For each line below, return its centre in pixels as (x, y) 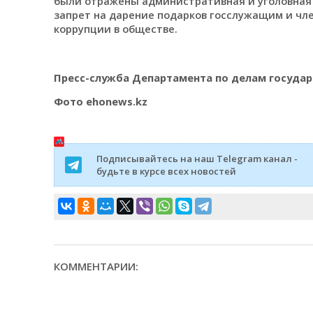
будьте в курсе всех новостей (166, 172)
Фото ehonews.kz (100, 102)
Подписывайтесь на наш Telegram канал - (197, 159)
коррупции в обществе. (115, 29)
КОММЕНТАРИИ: (96, 267)
